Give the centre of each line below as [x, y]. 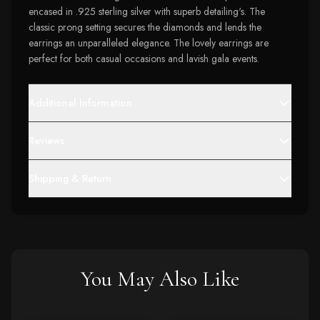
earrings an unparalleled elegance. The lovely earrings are [149, 43]
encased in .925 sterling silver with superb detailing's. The [147, 11]
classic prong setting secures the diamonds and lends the [145, 27]
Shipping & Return [70, 179]
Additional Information [80, 103]
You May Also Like [160, 279]
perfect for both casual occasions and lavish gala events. [144, 59]
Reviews [46, 141]
